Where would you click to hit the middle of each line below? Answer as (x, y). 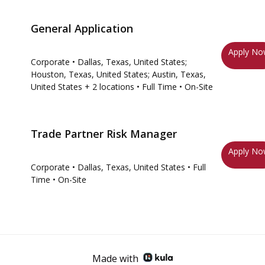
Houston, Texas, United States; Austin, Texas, (118, 74)
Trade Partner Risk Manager (104, 134)
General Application (82, 28)
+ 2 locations (108, 87)
